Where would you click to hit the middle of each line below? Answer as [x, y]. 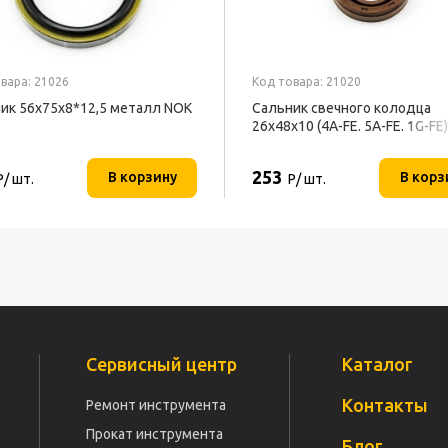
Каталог [377, 364]
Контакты [385, 405]
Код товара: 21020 [306, 81]
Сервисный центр [161, 364]
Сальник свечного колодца [341, 107]
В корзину [142, 176]
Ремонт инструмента [156, 405]
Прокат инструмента [154, 434]
